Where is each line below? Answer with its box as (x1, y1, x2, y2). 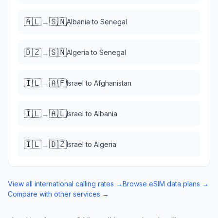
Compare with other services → (8, 190, 109, 198)
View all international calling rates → (8, 180, 123, 188)
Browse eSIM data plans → (123, 180, 209, 188)
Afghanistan (94, 79, 131, 87)
